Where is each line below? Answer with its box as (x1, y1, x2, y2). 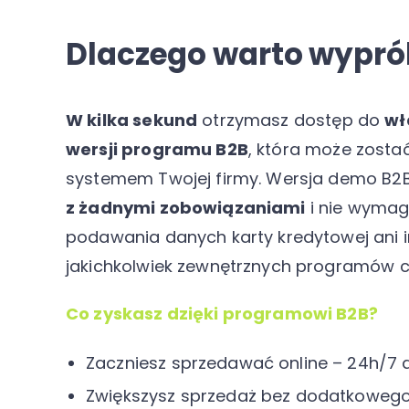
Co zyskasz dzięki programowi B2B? (66, 302, 378, 325)
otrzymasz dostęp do (197, 109, 385, 131)
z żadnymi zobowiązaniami (66, 196, 306, 219)
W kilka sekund (66, 109, 198, 131)
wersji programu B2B (66, 138, 248, 161)
